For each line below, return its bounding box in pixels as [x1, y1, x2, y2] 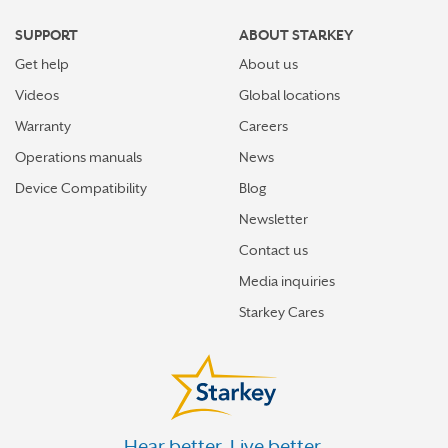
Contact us [239, 242, 308, 258]
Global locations [239, 87, 340, 103]
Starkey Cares [239, 304, 324, 320]
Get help [15, 56, 69, 72]
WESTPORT [30, 7, 127, 30]
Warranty [15, 118, 71, 134]
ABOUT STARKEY [239, 27, 353, 43]
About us [239, 56, 298, 72]
